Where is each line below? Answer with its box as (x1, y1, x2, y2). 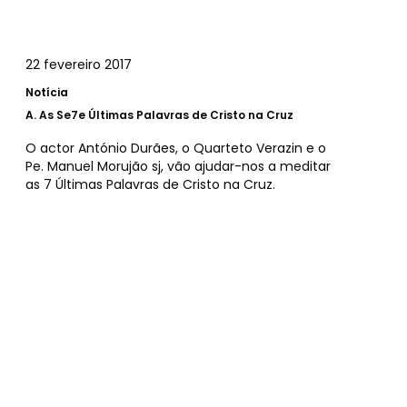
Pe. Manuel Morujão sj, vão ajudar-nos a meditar (25, 157, 331, 176)
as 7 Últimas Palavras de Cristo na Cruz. (25, 175, 275, 194)
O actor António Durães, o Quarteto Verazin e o (25, 139, 326, 158)
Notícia (25, 84, 68, 101)
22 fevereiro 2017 (25, 55, 132, 74)
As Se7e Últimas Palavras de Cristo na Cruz (39, 107, 293, 124)
